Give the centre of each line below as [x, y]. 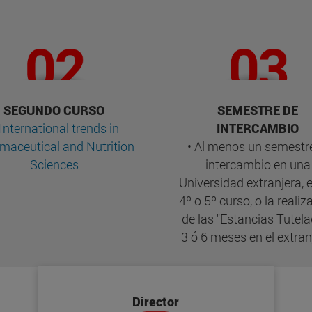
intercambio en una [258, 165]
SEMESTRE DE [258, 110]
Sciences [54, 165]
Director [156, 302]
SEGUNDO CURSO [54, 110]
